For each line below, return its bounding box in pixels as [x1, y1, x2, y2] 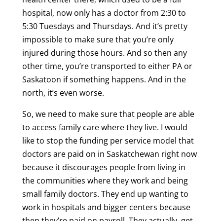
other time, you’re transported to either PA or [22, 61, 192, 72]
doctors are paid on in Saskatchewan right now [22, 148, 197, 160]
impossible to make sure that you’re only [22, 34, 174, 45]
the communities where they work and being [22, 175, 188, 186]
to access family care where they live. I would [22, 122, 187, 133]
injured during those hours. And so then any [22, 47, 187, 59]
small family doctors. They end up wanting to [22, 188, 188, 200]
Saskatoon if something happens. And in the [22, 74, 186, 85]
